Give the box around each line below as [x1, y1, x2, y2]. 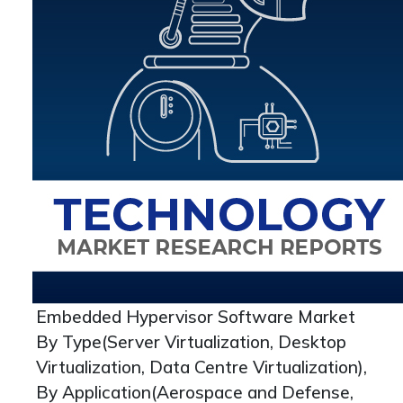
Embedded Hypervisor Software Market [36, 306, 355, 327]
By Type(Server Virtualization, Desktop [36, 331, 346, 353]
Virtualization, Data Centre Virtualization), [36, 356, 367, 378]
